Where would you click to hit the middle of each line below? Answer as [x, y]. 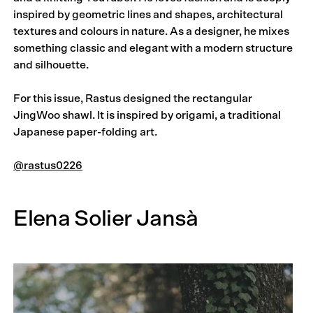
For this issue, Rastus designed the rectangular [133, 98]
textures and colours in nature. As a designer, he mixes [152, 31]
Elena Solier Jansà [106, 218]
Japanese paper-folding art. [86, 132]
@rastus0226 [48, 165]
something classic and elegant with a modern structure [153, 48]
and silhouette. [51, 65]
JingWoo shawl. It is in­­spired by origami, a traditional [147, 115]
